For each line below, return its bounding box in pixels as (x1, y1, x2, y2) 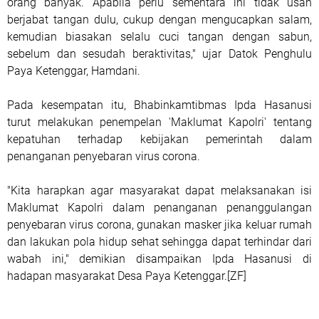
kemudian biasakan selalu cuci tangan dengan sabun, (7, 30, 312, 43)
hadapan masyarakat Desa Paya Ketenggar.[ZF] (7, 269, 246, 283)
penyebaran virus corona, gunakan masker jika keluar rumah (7, 218, 312, 231)
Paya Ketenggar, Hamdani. (7, 64, 140, 78)
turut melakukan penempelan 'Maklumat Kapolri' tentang (7, 115, 312, 129)
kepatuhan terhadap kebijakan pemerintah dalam (7, 132, 312, 146)
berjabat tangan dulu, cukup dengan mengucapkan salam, (7, 13, 312, 26)
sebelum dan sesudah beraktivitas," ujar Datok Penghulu (7, 47, 312, 61)
